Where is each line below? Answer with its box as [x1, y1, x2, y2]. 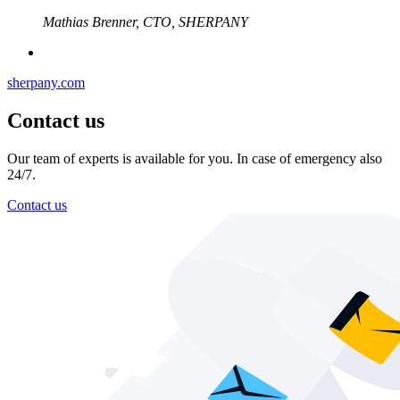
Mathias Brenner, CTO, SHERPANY [43, 13, 248, 29]
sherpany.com [7, 74, 85, 90]
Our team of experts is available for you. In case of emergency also [7, 150, 382, 166]
